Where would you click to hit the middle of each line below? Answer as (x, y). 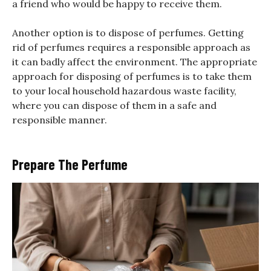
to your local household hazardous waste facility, (124, 91)
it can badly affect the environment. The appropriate (135, 62)
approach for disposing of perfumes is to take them (132, 77)
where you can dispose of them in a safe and (114, 106)
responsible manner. (60, 120)
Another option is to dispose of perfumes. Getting (128, 33)
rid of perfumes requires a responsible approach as (131, 47)
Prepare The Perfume (70, 165)
